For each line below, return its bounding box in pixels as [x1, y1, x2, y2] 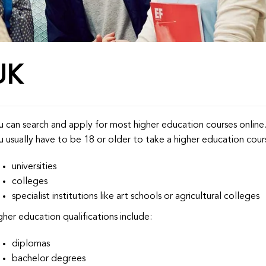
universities [12, 162, 57, 172]
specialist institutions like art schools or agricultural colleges [12, 192, 260, 201]
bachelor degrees [12, 254, 86, 264]
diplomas [12, 239, 50, 249]
